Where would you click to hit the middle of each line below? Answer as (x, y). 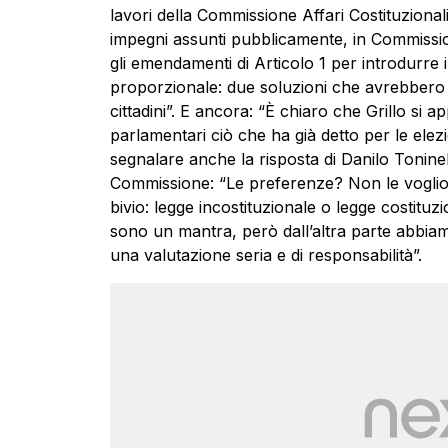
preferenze (291, 183)
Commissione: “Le (179, 183)
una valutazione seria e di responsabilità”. (265, 255)
